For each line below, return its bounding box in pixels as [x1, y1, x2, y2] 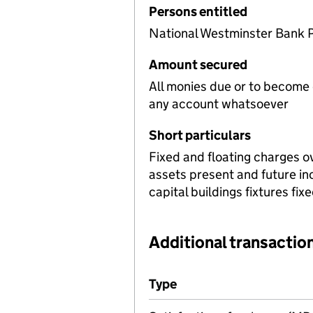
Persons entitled [149, 3, 247, 20]
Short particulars [149, 126, 251, 143]
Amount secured [149, 56, 247, 73]
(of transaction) [179, 275, 274, 292]
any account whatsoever [149, 95, 289, 112]
